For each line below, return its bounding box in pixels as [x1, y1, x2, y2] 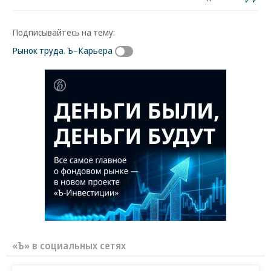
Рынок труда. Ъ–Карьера [12, 44, 113, 56]
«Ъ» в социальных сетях [12, 238, 126, 252]
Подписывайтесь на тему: [12, 26, 115, 38]
